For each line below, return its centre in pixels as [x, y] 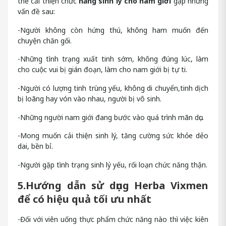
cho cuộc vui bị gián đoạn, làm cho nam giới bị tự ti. [102, 70]
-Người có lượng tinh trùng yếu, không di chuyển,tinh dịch [113, 88]
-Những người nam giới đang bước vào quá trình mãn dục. [111, 117]
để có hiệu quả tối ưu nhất [84, 199]
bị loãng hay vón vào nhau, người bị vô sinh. [90, 98]
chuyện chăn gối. [45, 40]
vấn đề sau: [36, 11]
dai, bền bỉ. [35, 146]
